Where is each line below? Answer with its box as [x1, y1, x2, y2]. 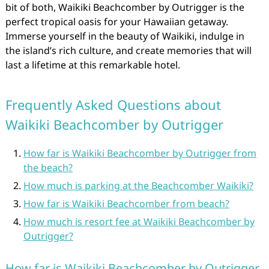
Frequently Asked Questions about [5, 95, 221, 113]
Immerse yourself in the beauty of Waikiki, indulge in [5, 29, 244, 43]
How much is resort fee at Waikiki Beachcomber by [23, 215, 255, 228]
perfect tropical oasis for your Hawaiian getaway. [5, 15, 228, 28]
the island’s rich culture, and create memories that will [5, 44, 252, 57]
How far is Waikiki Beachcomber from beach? [23, 197, 229, 210]
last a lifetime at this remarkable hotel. [5, 58, 180, 71]
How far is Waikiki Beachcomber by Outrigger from [23, 147, 256, 160]
